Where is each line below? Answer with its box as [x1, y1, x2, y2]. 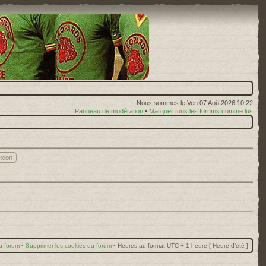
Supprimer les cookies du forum [26, 242, 112, 249]
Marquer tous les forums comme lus [149, 107, 253, 115]
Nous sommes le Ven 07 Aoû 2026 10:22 [137, 99, 253, 106]
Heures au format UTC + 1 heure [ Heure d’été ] [118, 242, 248, 249]
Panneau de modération [75, 107, 143, 115]
